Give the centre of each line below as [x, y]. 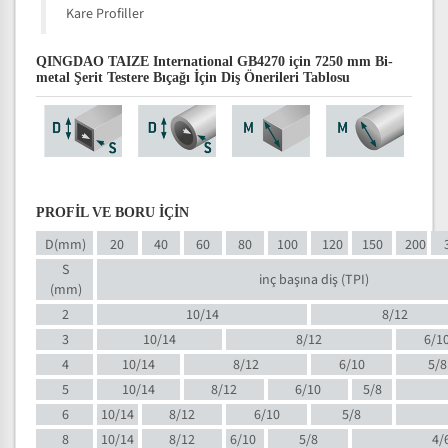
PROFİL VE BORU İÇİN [112, 212]
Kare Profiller [105, 14]
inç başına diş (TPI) [313, 280]
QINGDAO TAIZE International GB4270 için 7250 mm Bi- [214, 61]
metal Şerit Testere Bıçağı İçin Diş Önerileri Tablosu [193, 77]
